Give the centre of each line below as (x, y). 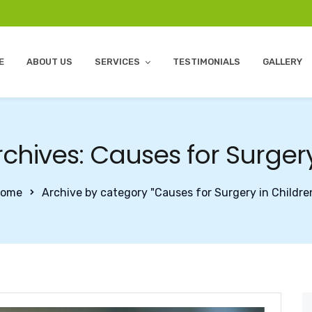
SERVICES (117, 62)
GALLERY (282, 62)
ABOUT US (49, 62)
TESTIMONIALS (206, 62)
